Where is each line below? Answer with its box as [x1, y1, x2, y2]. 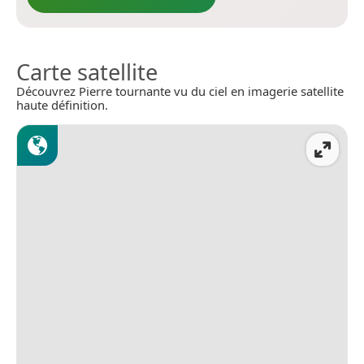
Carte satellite [16, 56, 158, 87]
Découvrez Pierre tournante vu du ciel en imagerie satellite [16, 82, 344, 99]
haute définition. [16, 96, 108, 113]
